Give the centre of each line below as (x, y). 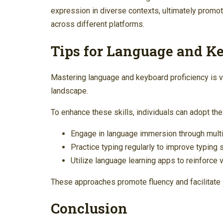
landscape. (69, 91)
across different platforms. (98, 24)
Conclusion (89, 209)
